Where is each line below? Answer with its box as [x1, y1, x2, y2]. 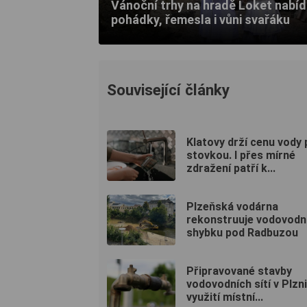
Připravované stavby [186, 265, 292, 278]
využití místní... [186, 291, 263, 304]
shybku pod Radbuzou [186, 226, 298, 240]
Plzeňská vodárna [186, 200, 278, 214]
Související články [107, 80, 230, 99]
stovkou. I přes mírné [186, 149, 295, 162]
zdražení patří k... [186, 162, 275, 175]
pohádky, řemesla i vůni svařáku [111, 12, 290, 27]
